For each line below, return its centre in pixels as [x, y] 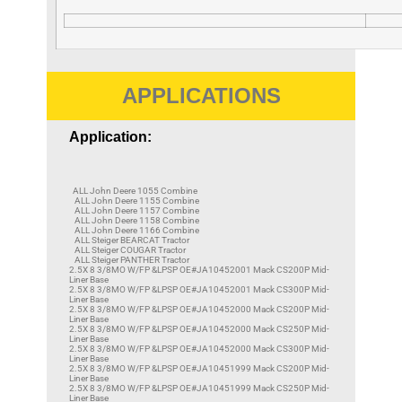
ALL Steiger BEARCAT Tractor [129, 240]
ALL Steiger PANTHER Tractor [129, 259]
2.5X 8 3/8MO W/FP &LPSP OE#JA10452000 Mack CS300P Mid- [199, 348]
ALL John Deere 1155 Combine [134, 200]
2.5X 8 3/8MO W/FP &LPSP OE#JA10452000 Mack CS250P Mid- [199, 328]
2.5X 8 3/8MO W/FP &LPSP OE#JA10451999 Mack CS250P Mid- [199, 388]
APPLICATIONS [201, 95]
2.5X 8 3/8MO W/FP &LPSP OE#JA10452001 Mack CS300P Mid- [199, 289]
